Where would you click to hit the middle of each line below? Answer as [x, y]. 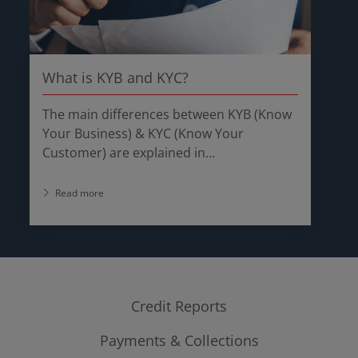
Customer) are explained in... [129, 152]
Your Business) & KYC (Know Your [143, 133]
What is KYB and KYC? [116, 77]
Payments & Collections [179, 340]
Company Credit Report [179, 338]
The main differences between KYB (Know [167, 114]
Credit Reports [179, 306]
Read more [79, 193]
